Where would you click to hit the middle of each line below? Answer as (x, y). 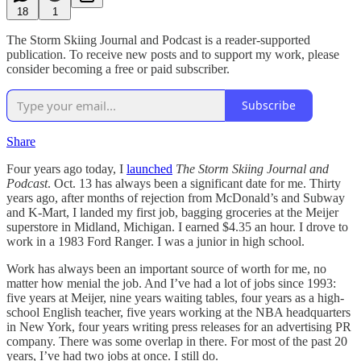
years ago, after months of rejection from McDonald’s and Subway (176, 197)
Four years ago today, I (66, 168)
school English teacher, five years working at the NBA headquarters (178, 312)
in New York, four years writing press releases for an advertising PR (179, 326)
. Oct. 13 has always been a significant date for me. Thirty (194, 183)
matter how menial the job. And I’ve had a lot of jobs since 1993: (171, 283)
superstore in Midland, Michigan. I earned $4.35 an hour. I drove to (177, 226)
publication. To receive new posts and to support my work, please (173, 54)
